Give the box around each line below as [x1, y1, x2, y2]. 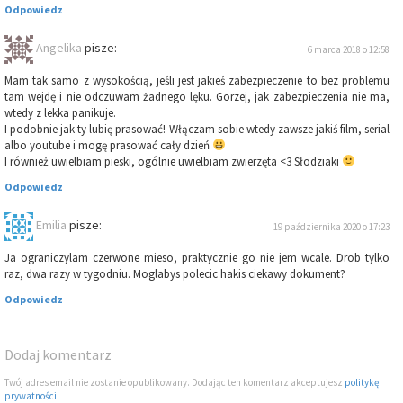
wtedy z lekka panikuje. [4, 105, 116, 121]
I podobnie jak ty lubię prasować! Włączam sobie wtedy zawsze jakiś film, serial [4, 121, 390, 138]
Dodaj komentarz [4, 345, 112, 364]
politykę [345, 376, 379, 390]
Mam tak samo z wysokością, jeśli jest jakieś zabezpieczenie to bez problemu [4, 73, 390, 89]
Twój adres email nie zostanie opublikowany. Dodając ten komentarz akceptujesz [4, 376, 345, 390]
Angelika [36, 40, 82, 57]
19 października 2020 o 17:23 [273, 220, 390, 234]
